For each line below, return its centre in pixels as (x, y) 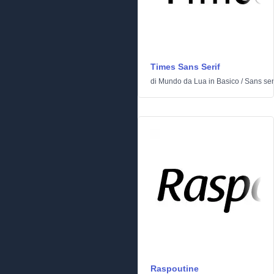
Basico (228, 82)
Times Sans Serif (185, 67)
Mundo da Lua (183, 82)
